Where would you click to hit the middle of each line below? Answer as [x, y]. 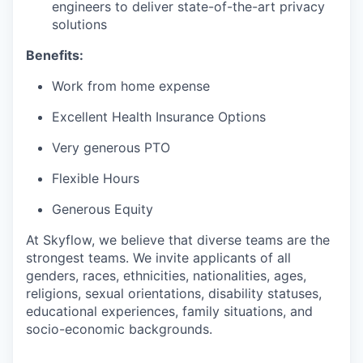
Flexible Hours [96, 178]
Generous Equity [102, 209]
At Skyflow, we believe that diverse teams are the [178, 240]
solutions [79, 24]
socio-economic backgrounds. [119, 329]
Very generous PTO [111, 147]
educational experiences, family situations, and [169, 311]
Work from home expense [131, 86]
